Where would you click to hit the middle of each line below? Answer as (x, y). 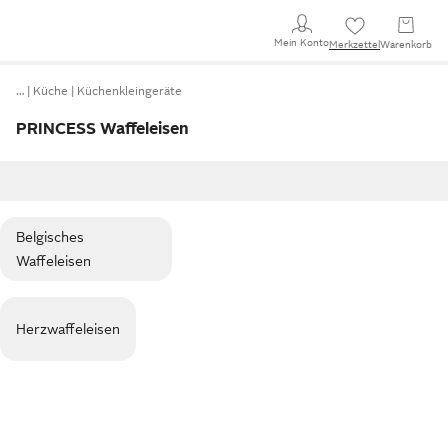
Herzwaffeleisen (68, 329)
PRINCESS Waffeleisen (102, 129)
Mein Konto (301, 42)
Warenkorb (406, 44)
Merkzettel (354, 44)
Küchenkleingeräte (129, 91)
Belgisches (50, 237)
